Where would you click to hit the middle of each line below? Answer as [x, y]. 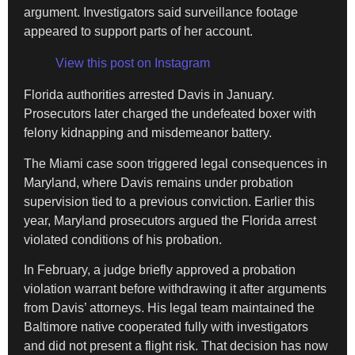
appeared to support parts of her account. [138, 32]
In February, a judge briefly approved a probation [160, 270]
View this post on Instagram [133, 63]
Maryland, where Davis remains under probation [158, 182]
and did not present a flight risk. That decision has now [176, 346]
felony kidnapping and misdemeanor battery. [148, 133]
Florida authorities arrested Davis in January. [149, 95]
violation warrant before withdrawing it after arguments [175, 289]
